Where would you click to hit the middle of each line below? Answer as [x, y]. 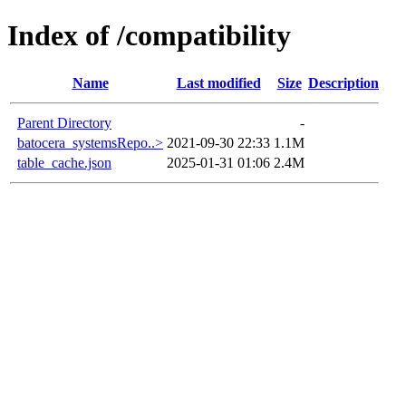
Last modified [218, 82]
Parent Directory [64, 122]
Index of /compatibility [149, 36]
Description [343, 82]
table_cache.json [64, 162]
